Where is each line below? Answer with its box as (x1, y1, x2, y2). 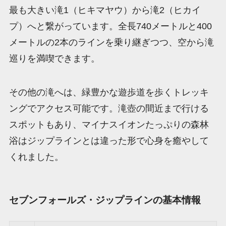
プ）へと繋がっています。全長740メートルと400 (9, 21, 212, 31)
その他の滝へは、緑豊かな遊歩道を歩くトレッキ (9, 87, 209, 98)
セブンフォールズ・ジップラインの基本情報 (9, 194, 201, 205)
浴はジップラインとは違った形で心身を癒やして (9, 136, 209, 146)
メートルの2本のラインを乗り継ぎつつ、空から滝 (9, 37, 214, 47)
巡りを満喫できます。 (9, 53, 100, 64)
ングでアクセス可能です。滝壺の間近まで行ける (9, 103, 209, 114)
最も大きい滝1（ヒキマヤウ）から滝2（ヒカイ (9, 5, 201, 15)
